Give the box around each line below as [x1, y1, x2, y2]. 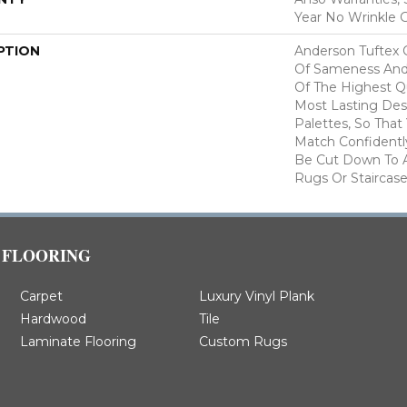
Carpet [19, 287, 63, 304]
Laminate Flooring [19, 333, 136, 350]
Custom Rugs [199, 333, 288, 350]
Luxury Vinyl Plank [199, 287, 315, 304]
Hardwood [19, 310, 86, 327]
